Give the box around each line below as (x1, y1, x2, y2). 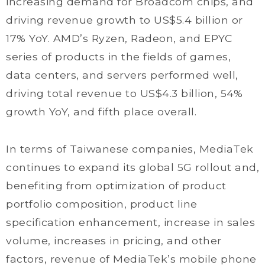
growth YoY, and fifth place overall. (6, 105, 196, 118)
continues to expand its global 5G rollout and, (6, 161, 259, 173)
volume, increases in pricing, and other (6, 234, 222, 247)
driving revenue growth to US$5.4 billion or (6, 14, 243, 26)
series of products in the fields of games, (6, 50, 231, 63)
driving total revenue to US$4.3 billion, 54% (6, 87, 243, 99)
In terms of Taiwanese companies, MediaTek (6, 143, 254, 155)
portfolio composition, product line (6, 198, 198, 210)
